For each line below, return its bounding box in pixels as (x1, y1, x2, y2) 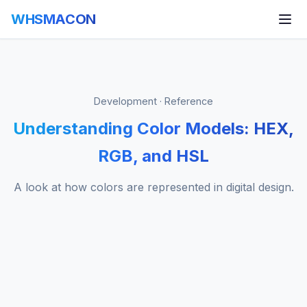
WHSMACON (11, 11, 96, 27)
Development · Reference (94, 95, 213, 107)
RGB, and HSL (98, 146, 209, 166)
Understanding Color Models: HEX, (13, 119, 294, 138)
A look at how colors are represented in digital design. (13, 180, 294, 194)
